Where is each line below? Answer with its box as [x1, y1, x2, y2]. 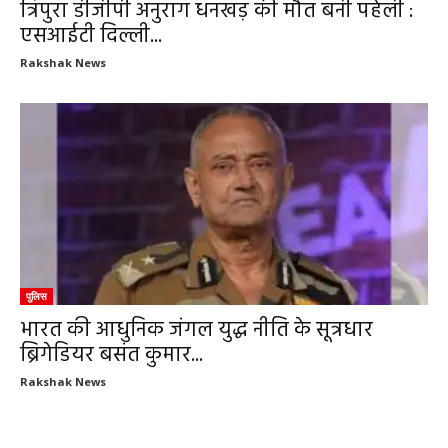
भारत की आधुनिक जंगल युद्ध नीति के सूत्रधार [20, 313, 373, 347]
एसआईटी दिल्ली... [20, 20, 162, 54]
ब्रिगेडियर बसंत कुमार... [20, 338, 203, 372]
